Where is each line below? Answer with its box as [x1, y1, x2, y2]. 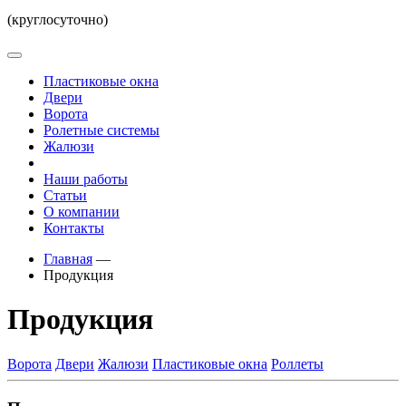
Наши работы [43, 171, 128, 187]
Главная [43, 251, 92, 266]
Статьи [43, 188, 87, 203]
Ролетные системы [43, 122, 159, 138]
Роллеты [271, 355, 324, 372]
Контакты [43, 220, 104, 236]
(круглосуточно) [7, 12, 108, 27]
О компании [43, 204, 120, 219]
